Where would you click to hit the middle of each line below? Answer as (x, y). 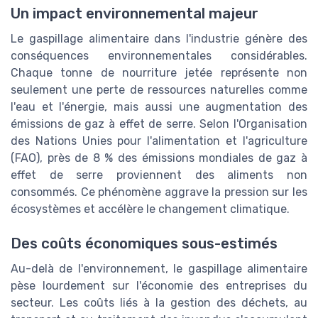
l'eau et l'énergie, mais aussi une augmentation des (159, 106)
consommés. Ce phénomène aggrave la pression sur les (159, 192)
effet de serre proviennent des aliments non (159, 175)
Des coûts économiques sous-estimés (144, 244)
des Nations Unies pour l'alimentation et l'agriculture (159, 141)
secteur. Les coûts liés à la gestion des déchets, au (159, 303)
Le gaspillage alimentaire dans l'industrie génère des (159, 38)
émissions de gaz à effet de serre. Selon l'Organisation (159, 124)
